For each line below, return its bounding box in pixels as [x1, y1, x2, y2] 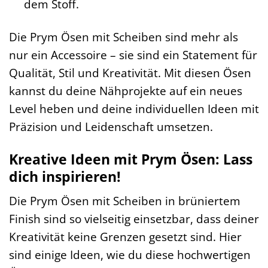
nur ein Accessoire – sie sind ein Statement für [9, 46, 257, 63]
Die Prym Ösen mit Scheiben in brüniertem [9, 193, 240, 209]
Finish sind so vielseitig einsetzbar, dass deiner [9, 211, 259, 227]
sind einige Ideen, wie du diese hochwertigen [9, 246, 251, 263]
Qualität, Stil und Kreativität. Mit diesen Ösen [9, 64, 251, 81]
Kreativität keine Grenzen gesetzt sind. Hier [9, 229, 242, 245]
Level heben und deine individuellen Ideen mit [9, 100, 259, 117]
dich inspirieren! [9, 166, 121, 186]
